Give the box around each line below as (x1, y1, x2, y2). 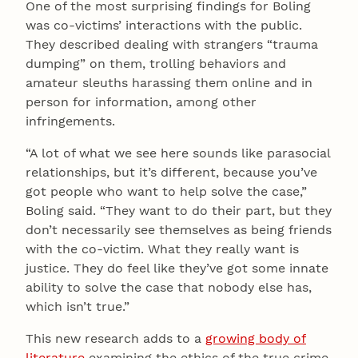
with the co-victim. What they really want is (26, 241, 299, 257)
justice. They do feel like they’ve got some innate (26, 261, 328, 276)
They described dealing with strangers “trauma (26, 37, 318, 53)
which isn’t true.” (26, 299, 129, 315)
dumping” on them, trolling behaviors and (26, 56, 286, 72)
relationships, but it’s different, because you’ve (26, 165, 317, 181)
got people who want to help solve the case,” (26, 184, 307, 200)
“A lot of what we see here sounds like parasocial (26, 145, 330, 161)
